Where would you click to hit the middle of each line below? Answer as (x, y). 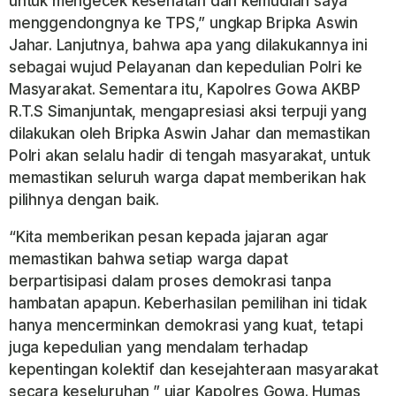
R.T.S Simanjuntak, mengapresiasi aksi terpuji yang (188, 111)
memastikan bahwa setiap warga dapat (148, 259)
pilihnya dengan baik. (84, 199)
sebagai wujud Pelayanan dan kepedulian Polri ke (186, 67)
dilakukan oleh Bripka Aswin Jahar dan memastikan (190, 133)
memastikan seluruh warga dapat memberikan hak (187, 177)
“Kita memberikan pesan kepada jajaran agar (169, 236)
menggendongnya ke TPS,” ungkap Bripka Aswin (183, 23)
